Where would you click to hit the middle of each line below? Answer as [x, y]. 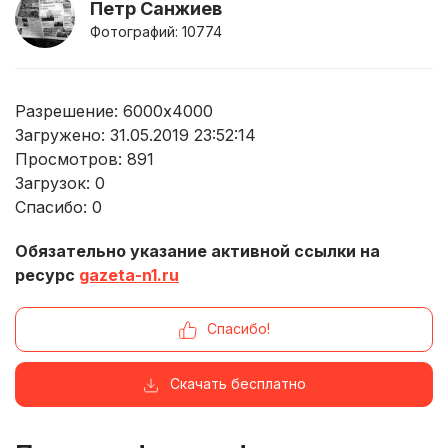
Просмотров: [71, 158]
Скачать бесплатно [238, 383]
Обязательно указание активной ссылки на [197, 250]
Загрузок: [55, 182]
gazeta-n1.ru [129, 274]
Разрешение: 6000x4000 [114, 110]
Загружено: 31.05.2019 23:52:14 [135, 134]
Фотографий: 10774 [156, 31]
